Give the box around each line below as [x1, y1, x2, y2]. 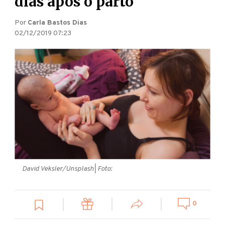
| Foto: [94, 164, 113, 173]
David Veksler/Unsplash [22, 164, 94, 173]
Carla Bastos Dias [28, 19, 87, 28]
